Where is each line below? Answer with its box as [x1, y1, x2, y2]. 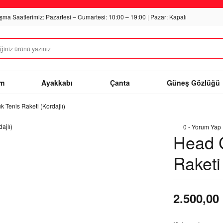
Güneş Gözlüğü [166, 77, 220, 88]
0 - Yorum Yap [183, 122, 221, 131]
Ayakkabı [41, 77, 73, 88]
